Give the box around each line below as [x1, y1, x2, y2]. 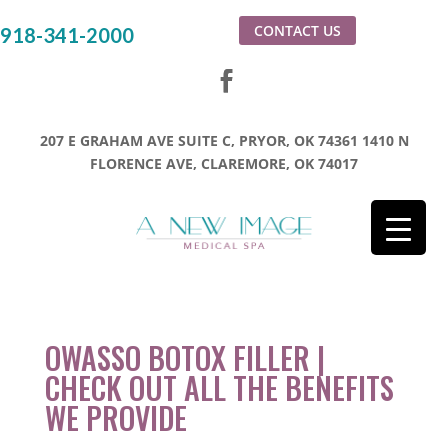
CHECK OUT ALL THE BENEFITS [44, 365, 394, 411]
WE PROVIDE [44, 395, 187, 441]
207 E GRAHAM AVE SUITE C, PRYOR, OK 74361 [39, 131, 358, 150]
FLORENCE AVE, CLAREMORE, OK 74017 [90, 154, 358, 173]
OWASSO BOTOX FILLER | [44, 335, 325, 381]
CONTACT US [254, 21, 341, 40]
